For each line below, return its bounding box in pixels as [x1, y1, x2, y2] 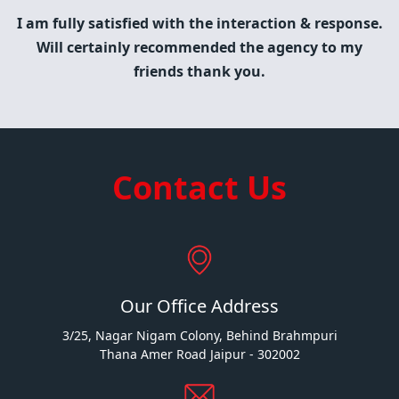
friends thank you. [134, 61, 265, 81]
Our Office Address [120, 294, 279, 318]
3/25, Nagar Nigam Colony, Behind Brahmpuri [61, 327, 338, 344]
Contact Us [112, 166, 287, 209]
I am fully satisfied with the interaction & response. [16, 13, 383, 33]
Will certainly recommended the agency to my [37, 37, 362, 57]
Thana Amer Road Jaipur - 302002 [99, 346, 300, 362]
